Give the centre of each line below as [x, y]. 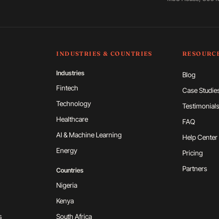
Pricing [192, 153]
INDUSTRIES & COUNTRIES [104, 54]
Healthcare [72, 119]
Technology [74, 103]
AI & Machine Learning [89, 135]
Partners [195, 168]
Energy [67, 150]
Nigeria [67, 185]
